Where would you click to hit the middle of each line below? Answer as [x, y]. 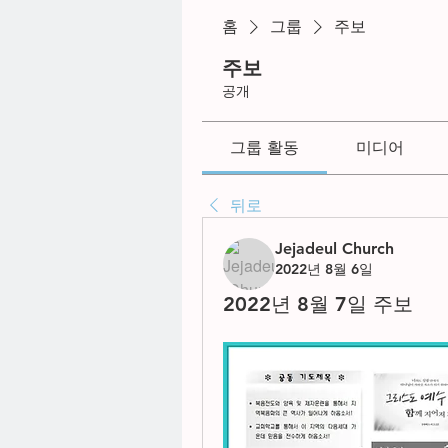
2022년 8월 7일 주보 [318, 304]
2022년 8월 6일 [324, 269]
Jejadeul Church [334, 248]
